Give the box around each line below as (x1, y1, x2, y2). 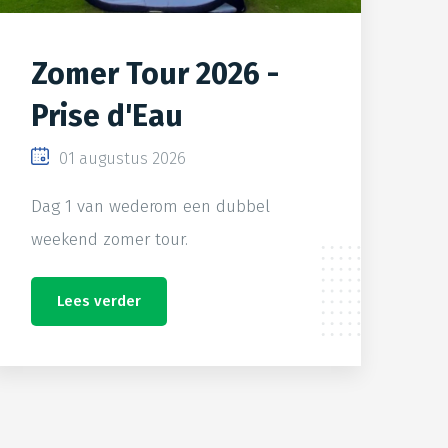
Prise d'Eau (31, 97, 183, 134)
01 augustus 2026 (59, 148, 186, 168)
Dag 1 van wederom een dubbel (31, 195, 270, 217)
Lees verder (57, 291, 141, 310)
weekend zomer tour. (31, 228, 188, 250)
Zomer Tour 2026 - (31, 55, 279, 92)
